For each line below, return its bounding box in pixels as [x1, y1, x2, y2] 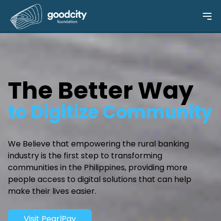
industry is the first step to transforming [8, 150, 162, 161]
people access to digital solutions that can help [8, 174, 191, 185]
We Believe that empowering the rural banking [8, 138, 189, 149]
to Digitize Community [8, 100, 213, 125]
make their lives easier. [8, 185, 96, 197]
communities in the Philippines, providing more [8, 162, 187, 173]
